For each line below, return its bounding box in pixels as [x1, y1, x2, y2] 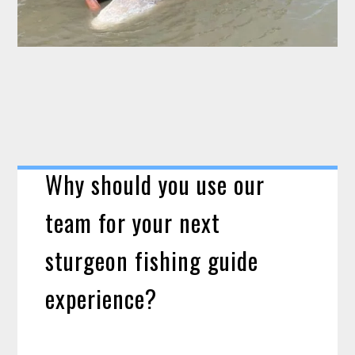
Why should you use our [45, 166, 265, 202]
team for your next [45, 204, 221, 240]
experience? [45, 280, 158, 316]
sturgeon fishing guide [45, 242, 259, 278]
